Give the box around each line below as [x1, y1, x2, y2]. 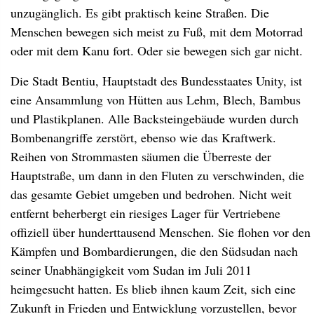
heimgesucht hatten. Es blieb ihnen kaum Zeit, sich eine [11, 280, 296, 297]
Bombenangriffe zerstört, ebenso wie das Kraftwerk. [11, 129, 276, 146]
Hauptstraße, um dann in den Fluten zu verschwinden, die [11, 167, 304, 184]
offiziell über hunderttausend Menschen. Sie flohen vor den [11, 224, 310, 240]
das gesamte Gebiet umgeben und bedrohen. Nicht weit [11, 186, 292, 203]
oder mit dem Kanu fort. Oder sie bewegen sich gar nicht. [11, 42, 303, 59]
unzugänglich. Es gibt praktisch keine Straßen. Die [11, 4, 269, 21]
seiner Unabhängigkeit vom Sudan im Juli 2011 [11, 261, 252, 278]
